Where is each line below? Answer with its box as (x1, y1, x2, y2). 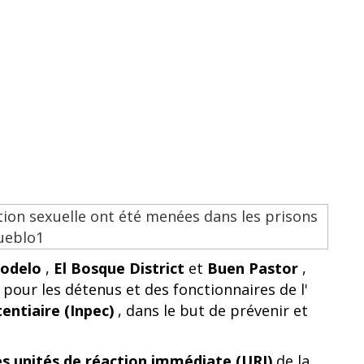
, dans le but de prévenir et (114, 301, 308, 320)
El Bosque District (54, 258, 184, 278)
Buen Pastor (207, 258, 298, 278)
